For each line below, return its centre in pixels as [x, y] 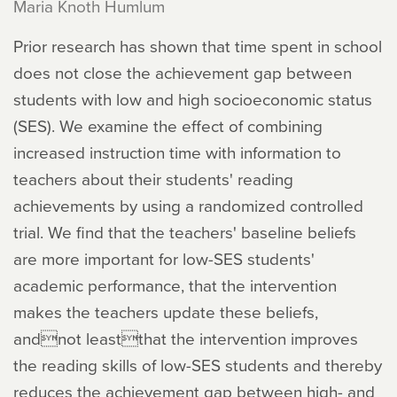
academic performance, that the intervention [175, 285]
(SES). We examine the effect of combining [168, 125]
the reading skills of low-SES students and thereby [198, 365]
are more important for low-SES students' [164, 258]
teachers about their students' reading [153, 179]
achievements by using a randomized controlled [188, 205]
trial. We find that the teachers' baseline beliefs [185, 232]
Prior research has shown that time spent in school [198, 46]
